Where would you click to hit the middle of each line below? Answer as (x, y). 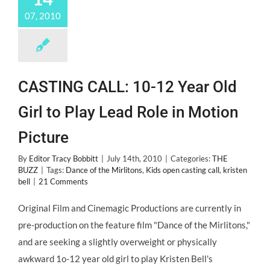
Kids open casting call (183, 170)
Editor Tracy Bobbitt (64, 159)
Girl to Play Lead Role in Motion (128, 112)
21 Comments (63, 181)
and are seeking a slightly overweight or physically (118, 242)
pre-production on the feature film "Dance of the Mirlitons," (134, 225)
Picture (43, 137)
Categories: (191, 159)
